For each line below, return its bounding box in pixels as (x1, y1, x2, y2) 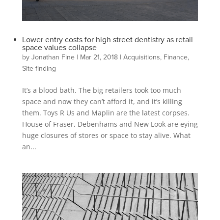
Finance (163, 53, 188, 61)
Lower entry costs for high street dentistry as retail (22, 34, 193, 45)
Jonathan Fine (31, 53, 75, 61)
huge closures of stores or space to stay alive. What (22, 130, 191, 140)
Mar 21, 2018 (80, 53, 118, 61)
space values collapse (22, 42, 97, 53)
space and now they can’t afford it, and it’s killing (22, 96, 182, 106)
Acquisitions (123, 53, 160, 61)
